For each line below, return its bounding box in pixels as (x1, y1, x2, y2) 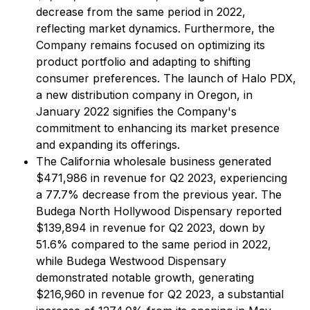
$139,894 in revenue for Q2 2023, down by (36, 221, 265, 235)
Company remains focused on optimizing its (36, 38, 265, 52)
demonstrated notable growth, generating (36, 271, 254, 284)
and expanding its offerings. (36, 138, 180, 152)
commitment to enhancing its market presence (36, 121, 280, 135)
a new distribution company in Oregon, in (36, 88, 253, 102)
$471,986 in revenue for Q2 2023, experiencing (36, 171, 287, 185)
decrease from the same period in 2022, (36, 5, 246, 19)
